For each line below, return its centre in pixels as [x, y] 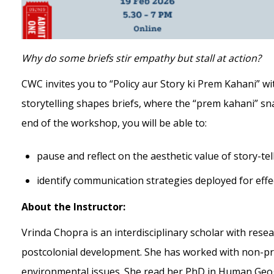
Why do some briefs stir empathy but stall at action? [143, 58]
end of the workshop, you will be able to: [115, 123]
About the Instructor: [75, 207]
